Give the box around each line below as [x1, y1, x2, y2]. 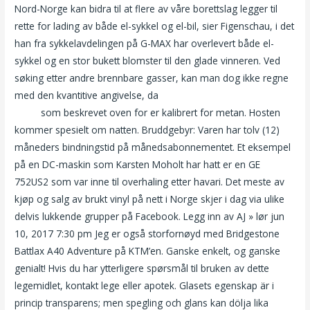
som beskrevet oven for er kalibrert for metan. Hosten [38, 105, 281, 119]
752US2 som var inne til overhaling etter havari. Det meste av [15, 174, 285, 188]
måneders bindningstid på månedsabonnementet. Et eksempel [15, 140, 291, 154]
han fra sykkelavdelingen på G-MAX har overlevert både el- [15, 36, 275, 50]
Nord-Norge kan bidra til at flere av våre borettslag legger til [15, 1, 278, 15]
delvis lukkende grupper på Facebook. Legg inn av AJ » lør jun [15, 209, 285, 223]
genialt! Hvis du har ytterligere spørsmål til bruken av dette [15, 261, 270, 275]
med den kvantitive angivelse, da [15, 88, 162, 102]
